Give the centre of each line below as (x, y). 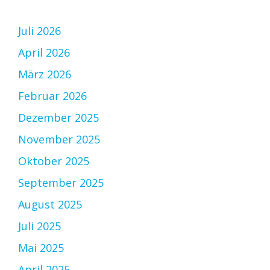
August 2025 (50, 205)
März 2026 (45, 74)
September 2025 (61, 183)
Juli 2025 (39, 226)
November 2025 (59, 140)
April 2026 (44, 53)
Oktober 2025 (54, 161)
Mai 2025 (41, 248)
